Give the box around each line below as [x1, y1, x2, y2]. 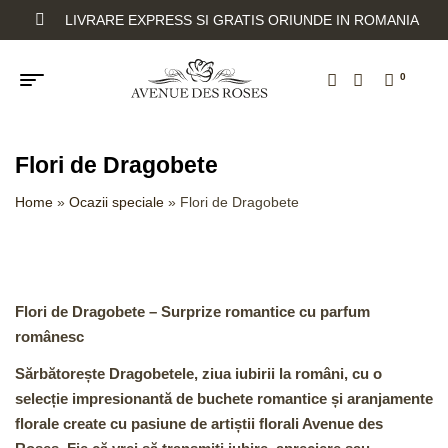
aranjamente [347, 390, 433, 408]
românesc [15, 327, 84, 345]
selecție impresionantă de [15, 390, 197, 408]
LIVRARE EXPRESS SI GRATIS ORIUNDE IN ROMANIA [64, 11, 419, 28]
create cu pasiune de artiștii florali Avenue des [59, 415, 383, 433]
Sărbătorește [15, 365, 109, 383]
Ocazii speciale [69, 194, 164, 211]
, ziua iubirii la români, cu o [194, 365, 382, 383]
